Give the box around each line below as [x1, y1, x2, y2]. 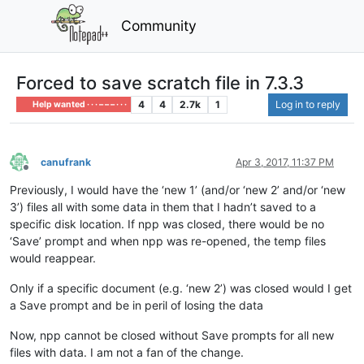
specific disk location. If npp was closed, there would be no [10, 216, 324, 231]
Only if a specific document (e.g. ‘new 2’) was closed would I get [10, 280, 352, 295]
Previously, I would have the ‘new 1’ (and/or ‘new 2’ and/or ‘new [10, 182, 345, 197]
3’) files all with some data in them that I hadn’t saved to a [10, 199, 316, 214]
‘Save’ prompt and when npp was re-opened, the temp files [10, 233, 326, 248]
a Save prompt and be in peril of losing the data [10, 297, 263, 312]
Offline [25, 167, 55, 180]
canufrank [41, 155, 91, 168]
